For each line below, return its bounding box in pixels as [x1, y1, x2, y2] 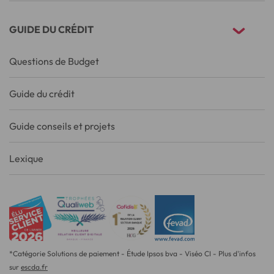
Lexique [9, 152, 43, 165]
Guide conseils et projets [9, 119, 115, 132]
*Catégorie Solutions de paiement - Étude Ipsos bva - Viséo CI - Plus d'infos [9, 248, 256, 258]
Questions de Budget [9, 54, 99, 67]
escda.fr [21, 262, 48, 272]
